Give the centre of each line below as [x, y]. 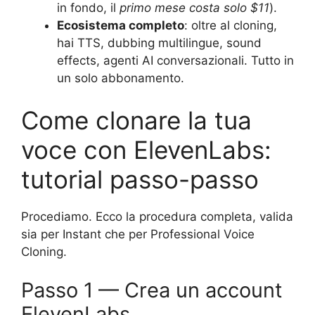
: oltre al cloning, [231, 26]
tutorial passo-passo [140, 179]
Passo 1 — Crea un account [152, 290]
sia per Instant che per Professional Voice [138, 234]
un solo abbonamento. [121, 78]
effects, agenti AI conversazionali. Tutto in [175, 61]
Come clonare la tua [136, 120]
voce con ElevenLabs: [146, 149]
